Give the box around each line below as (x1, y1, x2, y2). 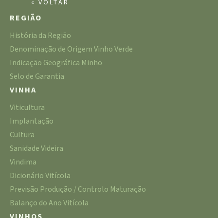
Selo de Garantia (10, 71, 64, 82)
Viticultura (10, 102, 45, 113)
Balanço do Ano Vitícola (10, 197, 89, 208)
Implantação (10, 115, 54, 127)
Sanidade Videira (10, 143, 63, 154)
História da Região (10, 30, 71, 41)
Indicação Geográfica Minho (10, 57, 102, 68)
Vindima (10, 156, 36, 167)
